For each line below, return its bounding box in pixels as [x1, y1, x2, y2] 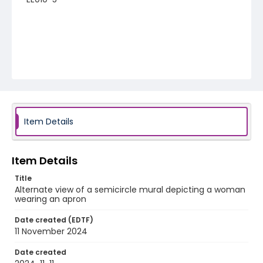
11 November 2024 [15, 225, 87, 237]
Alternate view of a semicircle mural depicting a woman [15, 184, 245, 195]
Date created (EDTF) [15, 215, 93, 225]
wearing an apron [15, 193, 86, 205]
